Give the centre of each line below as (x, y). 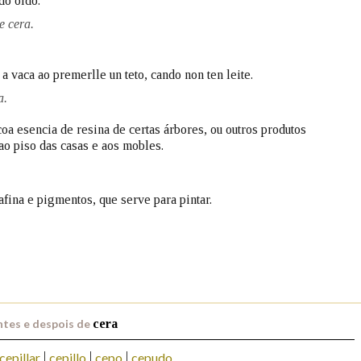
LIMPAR (220, 115)
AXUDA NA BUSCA (93, 115)
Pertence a (94, 33)
